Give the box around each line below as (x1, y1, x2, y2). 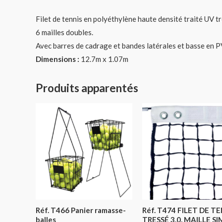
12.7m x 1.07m (79, 55, 128, 64)
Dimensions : (36, 55, 79, 64)
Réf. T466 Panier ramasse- (36, 205, 126, 215)
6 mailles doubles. (36, 28, 93, 37)
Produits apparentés (36, 81, 138, 95)
